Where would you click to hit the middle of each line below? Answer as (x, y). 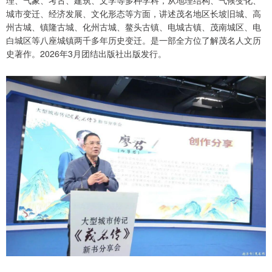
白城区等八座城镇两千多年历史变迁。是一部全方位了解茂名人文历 (134, 40)
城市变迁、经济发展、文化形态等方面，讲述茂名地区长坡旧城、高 (134, 13)
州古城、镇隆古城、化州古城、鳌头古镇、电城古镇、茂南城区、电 (134, 26)
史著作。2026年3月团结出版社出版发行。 (86, 53)
